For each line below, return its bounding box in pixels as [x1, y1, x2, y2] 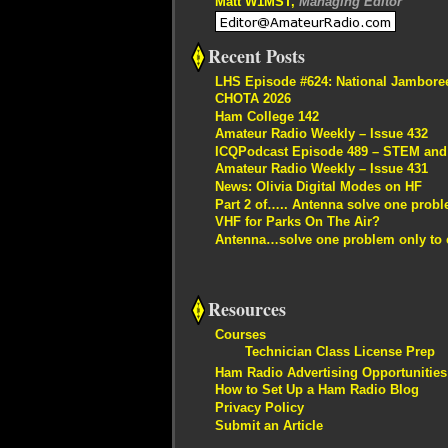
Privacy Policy [215, 400, 304, 415]
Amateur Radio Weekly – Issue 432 [215, 126, 428, 142]
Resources [208, 296, 286, 323]
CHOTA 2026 [215, 91, 291, 107]
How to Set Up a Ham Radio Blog [215, 382, 419, 398]
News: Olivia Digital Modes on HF [215, 179, 422, 195]
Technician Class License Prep [245, 343, 435, 359]
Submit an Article [215, 417, 323, 433]
